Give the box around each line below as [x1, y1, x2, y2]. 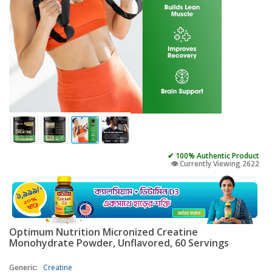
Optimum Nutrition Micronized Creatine [9, 225, 198, 239]
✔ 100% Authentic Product [168, 151, 259, 161]
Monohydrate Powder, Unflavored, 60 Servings [9, 236, 229, 250]
